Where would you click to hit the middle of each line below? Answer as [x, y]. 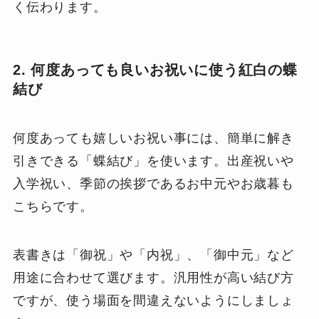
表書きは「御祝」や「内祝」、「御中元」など [153, 255]
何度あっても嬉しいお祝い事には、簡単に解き [153, 138]
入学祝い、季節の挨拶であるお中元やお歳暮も [153, 184]
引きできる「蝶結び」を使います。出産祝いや [153, 161]
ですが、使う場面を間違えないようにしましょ [153, 301]
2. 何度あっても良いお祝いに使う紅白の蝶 [155, 69]
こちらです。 [53, 207]
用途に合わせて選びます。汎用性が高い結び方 [153, 278]
